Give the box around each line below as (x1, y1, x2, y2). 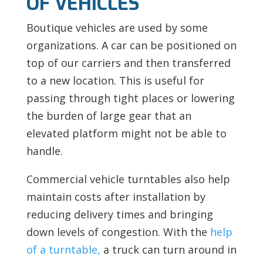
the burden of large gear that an (26, 108, 191, 123)
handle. (26, 143, 63, 158)
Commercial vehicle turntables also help (26, 171, 230, 186)
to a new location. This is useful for (26, 73, 204, 87)
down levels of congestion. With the (26, 224, 207, 239)
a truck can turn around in (100, 242, 237, 257)
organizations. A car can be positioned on (26, 38, 237, 52)
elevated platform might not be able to (26, 126, 227, 140)
